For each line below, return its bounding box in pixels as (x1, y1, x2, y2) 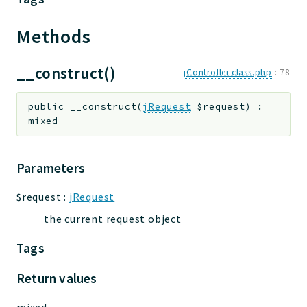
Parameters (16, 159, 85, 176)
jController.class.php (184, 66, 272, 78)
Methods (16, 24, 96, 49)
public (28, 101, 64, 113)
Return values (16, 270, 97, 287)
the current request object (44, 212, 182, 226)
